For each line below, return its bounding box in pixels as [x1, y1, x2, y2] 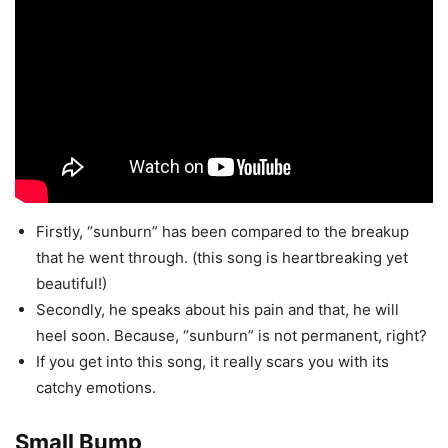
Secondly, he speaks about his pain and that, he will [36, 299, 399, 319]
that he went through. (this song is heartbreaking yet [36, 247, 408, 267]
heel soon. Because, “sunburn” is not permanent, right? [36, 325, 427, 345]
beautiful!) [36, 273, 107, 293]
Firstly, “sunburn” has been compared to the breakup [36, 221, 409, 241]
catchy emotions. [36, 377, 156, 397]
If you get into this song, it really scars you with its [36, 351, 389, 371]
